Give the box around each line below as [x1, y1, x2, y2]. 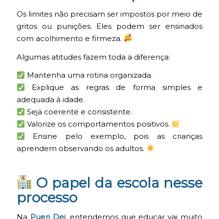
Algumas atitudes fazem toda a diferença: [16, 52, 170, 62]
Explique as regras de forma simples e [24, 83, 203, 92]
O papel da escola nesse [32, 175, 203, 192]
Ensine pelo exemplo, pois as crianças [24, 132, 203, 141]
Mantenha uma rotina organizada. [24, 71, 153, 80]
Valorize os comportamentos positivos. [24, 120, 172, 129]
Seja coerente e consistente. [24, 108, 132, 117]
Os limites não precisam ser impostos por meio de [16, 9, 203, 19]
